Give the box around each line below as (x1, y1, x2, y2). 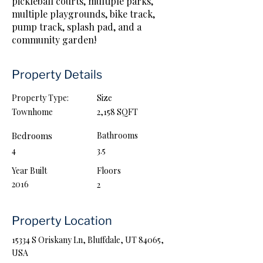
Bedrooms (12, 130, 52, 141)
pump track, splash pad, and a (12, 21, 141, 33)
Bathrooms (97, 130, 138, 141)
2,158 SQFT (97, 106, 138, 117)
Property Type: (12, 92, 69, 103)
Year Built (12, 165, 47, 176)
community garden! (12, 33, 96, 46)
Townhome (12, 106, 53, 117)
